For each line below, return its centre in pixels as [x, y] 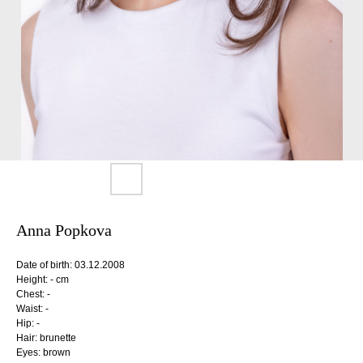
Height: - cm [43, 280]
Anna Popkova [64, 230]
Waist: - [32, 309]
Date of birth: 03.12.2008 [70, 265]
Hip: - [28, 323]
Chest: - [33, 294]
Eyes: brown [43, 352]
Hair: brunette [46, 338]
